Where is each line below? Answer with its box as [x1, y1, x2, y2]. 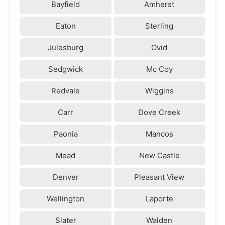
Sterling [145, 21, 174, 31]
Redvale [51, 85, 80, 95]
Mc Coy [146, 64, 173, 74]
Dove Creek [138, 107, 181, 117]
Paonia [53, 129, 78, 139]
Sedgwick [48, 64, 83, 74]
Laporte [145, 193, 173, 203]
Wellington [47, 193, 85, 203]
